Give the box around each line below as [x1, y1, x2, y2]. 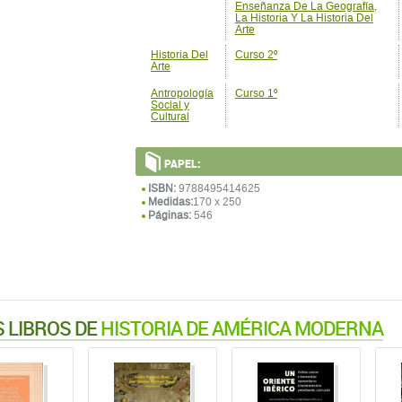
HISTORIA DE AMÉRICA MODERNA [100, 315, 383, 341]
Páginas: [147, 209, 191, 222]
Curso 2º [234, 48, 277, 61]
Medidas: [147, 196, 193, 208]
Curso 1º [234, 87, 277, 100]
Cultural [150, 110, 189, 123]
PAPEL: [163, 156, 201, 170]
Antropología [150, 87, 214, 100]
